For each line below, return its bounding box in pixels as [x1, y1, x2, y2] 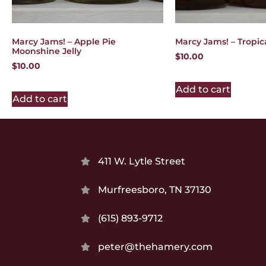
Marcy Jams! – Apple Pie [12, 36, 116, 47]
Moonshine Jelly [12, 45, 81, 56]
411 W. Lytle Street [98, 155, 186, 167]
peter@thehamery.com [98, 240, 213, 252]
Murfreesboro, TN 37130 [98, 183, 212, 195]
